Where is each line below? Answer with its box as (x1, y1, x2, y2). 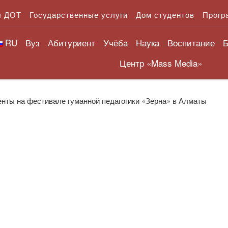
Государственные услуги (30, 9, 128, 20)
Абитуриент (47, 36, 95, 49)
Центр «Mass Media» (119, 56, 202, 69)
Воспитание (167, 36, 215, 49)
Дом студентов (136, 9, 194, 20)
